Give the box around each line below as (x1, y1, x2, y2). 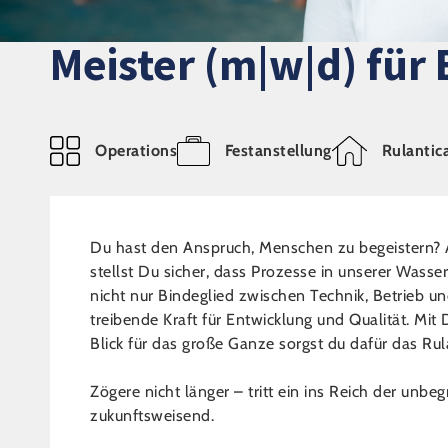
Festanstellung (224, 141, 332, 160)
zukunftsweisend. (90, 406, 214, 425)
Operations (95, 141, 177, 160)
